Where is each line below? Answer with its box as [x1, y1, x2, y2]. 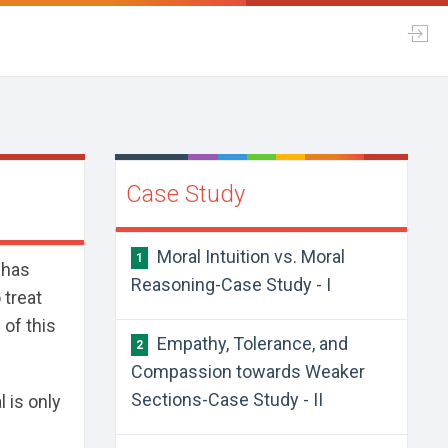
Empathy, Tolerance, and [152, 333, 348, 354]
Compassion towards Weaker [130, 361, 365, 382]
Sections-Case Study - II [130, 389, 323, 410]
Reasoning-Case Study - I [130, 274, 331, 295]
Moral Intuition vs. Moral [152, 246, 345, 267]
